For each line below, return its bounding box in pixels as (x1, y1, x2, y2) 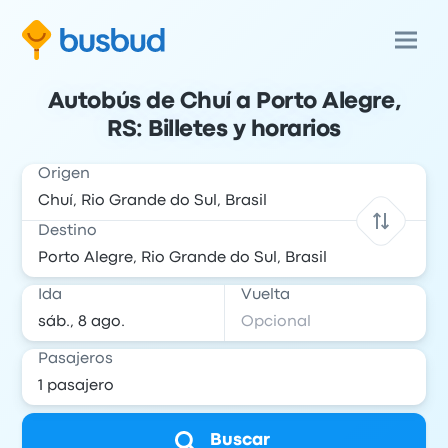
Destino (38, 224, 98, 238)
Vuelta (241, 288, 290, 302)
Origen (38, 167, 91, 181)
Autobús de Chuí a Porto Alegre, (47, 92, 401, 112)
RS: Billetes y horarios (107, 120, 341, 140)
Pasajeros (38, 352, 114, 366)
